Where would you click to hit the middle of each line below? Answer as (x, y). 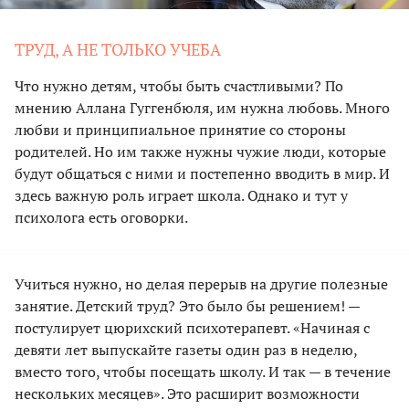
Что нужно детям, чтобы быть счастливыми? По (179, 85)
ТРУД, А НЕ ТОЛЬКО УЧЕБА (118, 49)
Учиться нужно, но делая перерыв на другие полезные (201, 283)
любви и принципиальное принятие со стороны (180, 129)
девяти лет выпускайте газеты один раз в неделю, (186, 349)
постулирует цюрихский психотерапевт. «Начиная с (192, 327)
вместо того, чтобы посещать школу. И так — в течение (203, 371)
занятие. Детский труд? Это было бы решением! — (187, 305)
